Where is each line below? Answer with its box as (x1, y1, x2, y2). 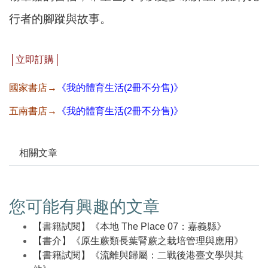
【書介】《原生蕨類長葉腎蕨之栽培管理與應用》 (33, 236, 243, 246)
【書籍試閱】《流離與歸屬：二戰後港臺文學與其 (33, 250, 243, 261)
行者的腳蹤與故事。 (9, 13, 111, 26)
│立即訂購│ (9, 54, 60, 65)
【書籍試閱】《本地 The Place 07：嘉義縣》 (33, 221, 226, 232)
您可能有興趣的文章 (9, 197, 160, 217)
